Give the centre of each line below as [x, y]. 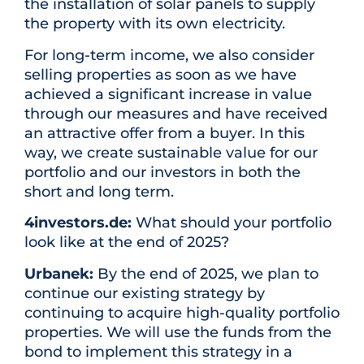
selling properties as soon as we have [160, 74]
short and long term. [99, 191]
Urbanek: [59, 273]
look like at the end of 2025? [127, 243]
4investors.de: [78, 223]
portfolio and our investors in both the [162, 172]
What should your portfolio [232, 223]
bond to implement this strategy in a [158, 351]
